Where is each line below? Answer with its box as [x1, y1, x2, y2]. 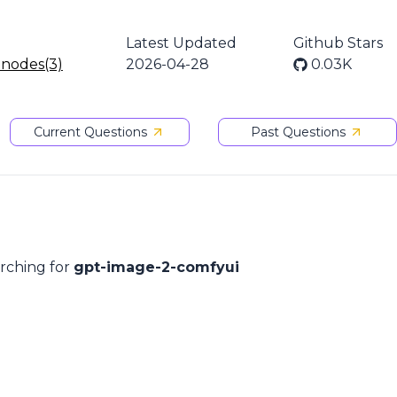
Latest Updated [126, 35, 237, 51]
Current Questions [34, 124, 148, 140]
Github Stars [292, 35, 383, 51]
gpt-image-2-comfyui [74, 259, 239, 276]
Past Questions [251, 124, 346, 140]
